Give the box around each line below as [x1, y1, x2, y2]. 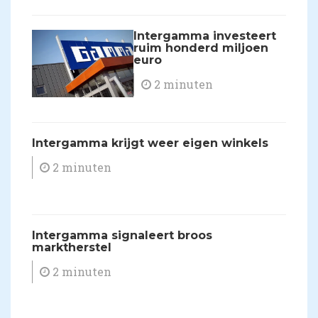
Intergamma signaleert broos [32, 229, 212, 243]
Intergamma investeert [133, 28, 277, 43]
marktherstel [32, 241, 111, 255]
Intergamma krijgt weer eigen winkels [32, 136, 268, 150]
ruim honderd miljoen [133, 40, 269, 55]
